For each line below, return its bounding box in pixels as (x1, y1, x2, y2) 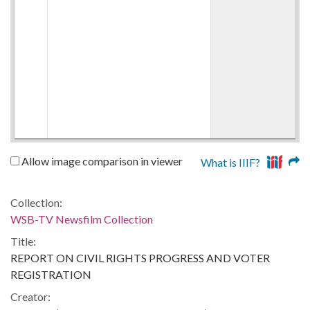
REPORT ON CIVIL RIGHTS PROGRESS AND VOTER (10, 250, 270, 264)
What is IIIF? (201, 155, 261, 169)
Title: (10, 234, 36, 248)
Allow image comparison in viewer (19, 154, 183, 167)
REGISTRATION (10, 267, 91, 281)
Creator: (10, 289, 51, 303)
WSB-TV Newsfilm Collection (10, 212, 153, 226)
